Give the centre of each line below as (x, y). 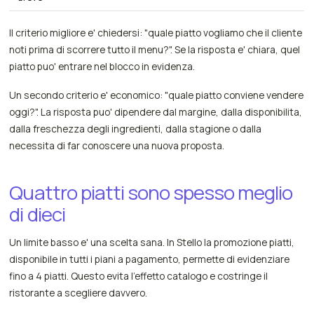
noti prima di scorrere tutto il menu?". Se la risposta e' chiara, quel (155, 50)
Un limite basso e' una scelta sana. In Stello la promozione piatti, (152, 242)
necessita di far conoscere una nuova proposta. (117, 145)
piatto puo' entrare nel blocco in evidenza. (102, 67)
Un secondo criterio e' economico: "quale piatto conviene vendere (157, 95)
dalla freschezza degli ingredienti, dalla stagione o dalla (136, 128)
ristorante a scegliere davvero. (78, 292)
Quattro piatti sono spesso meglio (151, 192)
